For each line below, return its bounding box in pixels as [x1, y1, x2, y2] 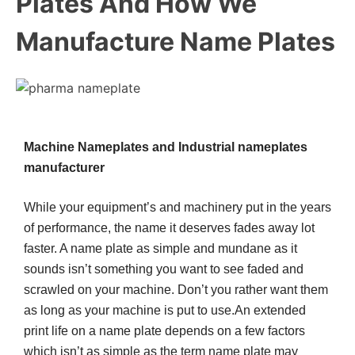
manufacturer [24, 160, 105, 174]
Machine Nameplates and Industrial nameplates [24, 139, 307, 154]
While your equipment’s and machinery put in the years [24, 200, 331, 214]
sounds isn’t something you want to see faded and [24, 261, 303, 276]
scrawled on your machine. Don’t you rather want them [24, 282, 328, 296]
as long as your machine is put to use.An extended [24, 303, 306, 317]
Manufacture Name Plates [16, 26, 335, 58]
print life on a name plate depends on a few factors [24, 323, 305, 338]
